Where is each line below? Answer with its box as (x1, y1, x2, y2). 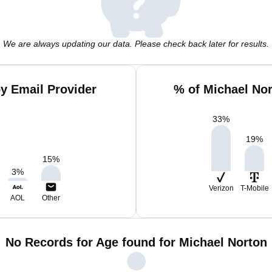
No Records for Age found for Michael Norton (5, 236, 267, 249)
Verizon (208, 184, 234, 192)
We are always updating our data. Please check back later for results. (3, 39, 269, 49)
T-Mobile (240, 184, 269, 192)
